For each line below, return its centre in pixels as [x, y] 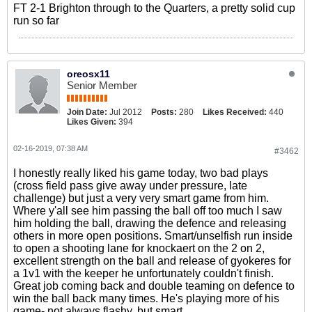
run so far [36, 21]
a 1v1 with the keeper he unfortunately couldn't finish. [143, 273]
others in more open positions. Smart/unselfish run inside [153, 236]
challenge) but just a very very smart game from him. [141, 198]
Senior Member [102, 85]
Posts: [164, 112]
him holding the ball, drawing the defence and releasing [150, 223]
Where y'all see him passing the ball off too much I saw [148, 211]
